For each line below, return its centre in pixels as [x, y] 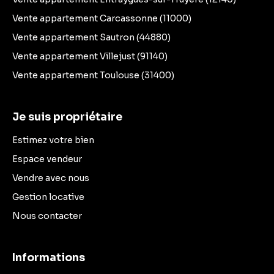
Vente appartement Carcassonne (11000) [102, 19]
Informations [49, 258]
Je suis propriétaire [67, 117]
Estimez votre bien [53, 140]
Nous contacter [47, 216]
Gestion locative [48, 197]
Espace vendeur [47, 159]
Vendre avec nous [51, 178]
